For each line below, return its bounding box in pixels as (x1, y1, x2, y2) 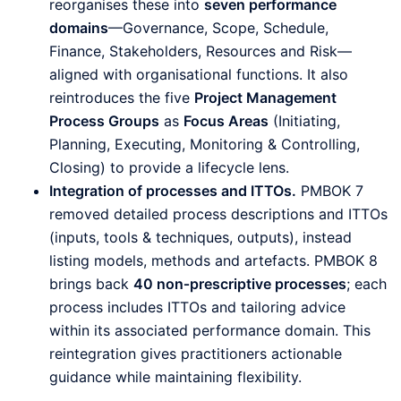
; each (346, 274, 387, 293)
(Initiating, (269, 111, 340, 130)
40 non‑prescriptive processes (133, 274, 346, 293)
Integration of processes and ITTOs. (49, 181, 296, 200)
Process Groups (49, 111, 159, 130)
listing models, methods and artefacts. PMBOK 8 (49, 251, 378, 269)
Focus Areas (183, 111, 269, 130)
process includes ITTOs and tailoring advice (49, 297, 346, 316)
